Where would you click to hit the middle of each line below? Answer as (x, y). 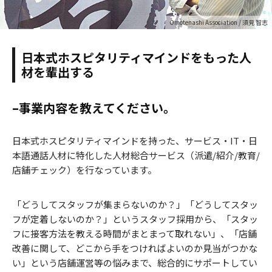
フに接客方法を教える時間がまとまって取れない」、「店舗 (134, 233)
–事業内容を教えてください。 (94, 107)
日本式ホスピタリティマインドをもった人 (136, 57)
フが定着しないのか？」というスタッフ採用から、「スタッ (135, 219)
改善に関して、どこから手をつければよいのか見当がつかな (135, 248)
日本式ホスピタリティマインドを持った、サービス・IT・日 (135, 140)
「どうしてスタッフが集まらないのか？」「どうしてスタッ (135, 204)
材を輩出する (58, 72)
